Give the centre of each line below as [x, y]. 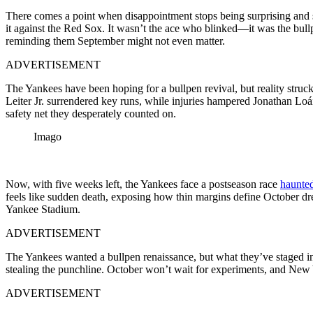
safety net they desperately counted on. [91, 113]
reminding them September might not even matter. [115, 41]
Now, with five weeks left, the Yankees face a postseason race [143, 184]
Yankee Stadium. [43, 209]
